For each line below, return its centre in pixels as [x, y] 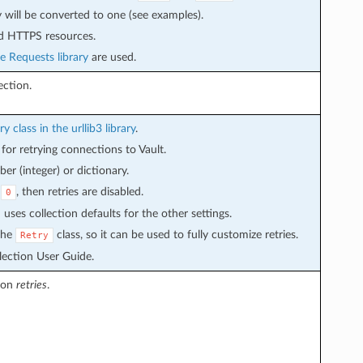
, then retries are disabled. [79, 191]
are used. [112, 57]
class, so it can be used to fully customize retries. [175, 234]
